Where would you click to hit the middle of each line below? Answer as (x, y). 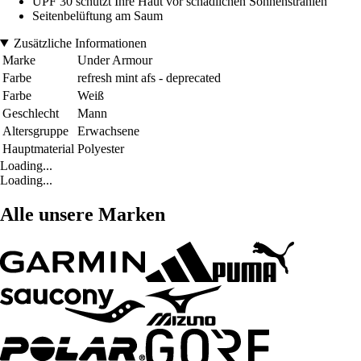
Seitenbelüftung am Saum (98, 15)
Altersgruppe (35, 131)
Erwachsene (108, 131)
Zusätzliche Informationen (80, 43)
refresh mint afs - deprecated (149, 77)
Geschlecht (31, 113)
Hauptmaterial (38, 148)
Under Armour (115, 60)
